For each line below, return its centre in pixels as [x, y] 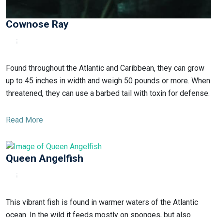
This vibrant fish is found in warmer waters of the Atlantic [102, 202]
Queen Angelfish [45, 158]
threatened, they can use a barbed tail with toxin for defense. [108, 93]
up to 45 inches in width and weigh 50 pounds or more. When [108, 80]
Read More [24, 120]
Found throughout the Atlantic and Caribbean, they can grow [105, 68]
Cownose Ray [37, 24]
